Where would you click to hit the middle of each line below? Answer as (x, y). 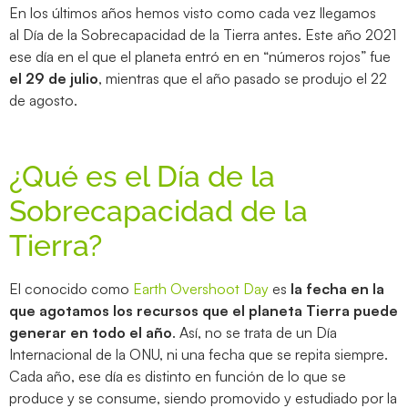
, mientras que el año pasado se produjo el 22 (243, 78)
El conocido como (71, 288)
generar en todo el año (91, 332)
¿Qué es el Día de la (142, 176)
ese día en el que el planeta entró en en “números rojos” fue (200, 56)
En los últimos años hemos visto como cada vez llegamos (193, 12)
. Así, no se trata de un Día (255, 332)
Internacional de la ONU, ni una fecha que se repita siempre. (199, 354)
